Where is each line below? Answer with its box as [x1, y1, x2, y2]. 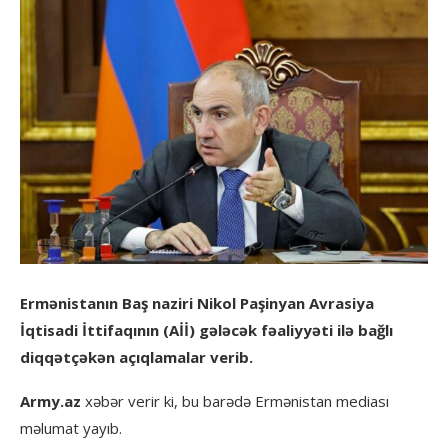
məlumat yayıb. [20, 418, 122, 438]
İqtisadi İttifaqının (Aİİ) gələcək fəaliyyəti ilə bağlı [20, 320, 393, 340]
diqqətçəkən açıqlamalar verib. [20, 347, 253, 367]
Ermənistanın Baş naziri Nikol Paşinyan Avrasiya [20, 293, 374, 313]
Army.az [20, 391, 85, 411]
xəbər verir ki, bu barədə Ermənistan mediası [85, 391, 389, 411]
